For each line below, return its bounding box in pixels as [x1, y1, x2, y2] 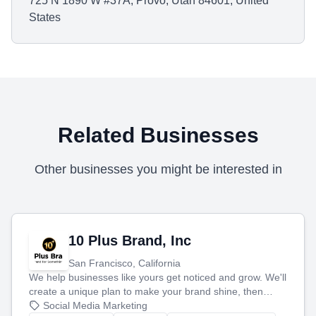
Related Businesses [57, 123, 259, 147]
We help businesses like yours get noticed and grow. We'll [29, 272, 286, 283]
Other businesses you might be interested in [34, 162, 282, 176]
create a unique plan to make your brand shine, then [29, 286, 263, 297]
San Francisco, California [68, 257, 181, 269]
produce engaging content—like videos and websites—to [29, 300, 282, 311]
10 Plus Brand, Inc [68, 233, 191, 248]
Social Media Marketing [43, 300, 147, 311]
